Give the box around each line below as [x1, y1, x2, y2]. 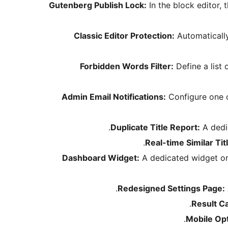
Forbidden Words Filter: [80, 61, 174, 72]
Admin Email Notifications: [62, 92, 166, 102]
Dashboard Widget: [62, 153, 139, 163]
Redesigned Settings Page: [118, 183, 225, 194]
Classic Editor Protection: [74, 31, 175, 41]
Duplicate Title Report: [110, 122, 200, 133]
